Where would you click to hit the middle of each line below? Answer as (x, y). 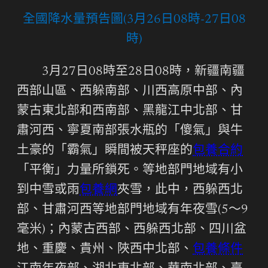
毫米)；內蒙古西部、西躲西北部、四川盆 (132, 230)
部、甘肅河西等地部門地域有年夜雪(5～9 (133, 210)
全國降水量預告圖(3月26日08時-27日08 (134, 20)
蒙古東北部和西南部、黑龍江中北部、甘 (130, 111)
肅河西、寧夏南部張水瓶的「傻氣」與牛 (130, 131)
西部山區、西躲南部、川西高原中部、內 (130, 92)
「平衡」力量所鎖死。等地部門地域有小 (130, 170)
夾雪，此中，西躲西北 (180, 190)
